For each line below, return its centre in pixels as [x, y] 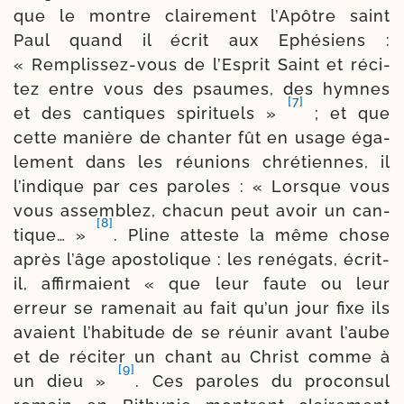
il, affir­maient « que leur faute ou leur [202, 283]
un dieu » [66, 381]
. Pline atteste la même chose [252, 234]
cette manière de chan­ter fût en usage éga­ [202, 137]
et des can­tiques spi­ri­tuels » [151, 113]
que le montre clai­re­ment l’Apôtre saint [202, 15]
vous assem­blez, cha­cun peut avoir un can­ [202, 210]
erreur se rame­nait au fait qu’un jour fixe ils [202, 308]
